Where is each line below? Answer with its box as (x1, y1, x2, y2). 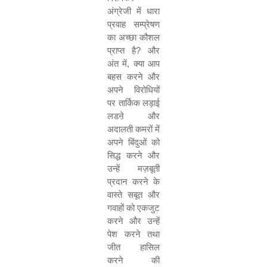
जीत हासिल (107, 242, 160, 252)
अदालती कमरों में (107, 124, 160, 134)
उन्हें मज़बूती (107, 163, 160, 173)
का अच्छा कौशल (107, 32, 160, 42)
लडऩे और (107, 111, 160, 121)
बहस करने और (107, 72, 160, 82)
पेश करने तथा (107, 229, 160, 239)
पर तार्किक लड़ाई (107, 98, 160, 108)
